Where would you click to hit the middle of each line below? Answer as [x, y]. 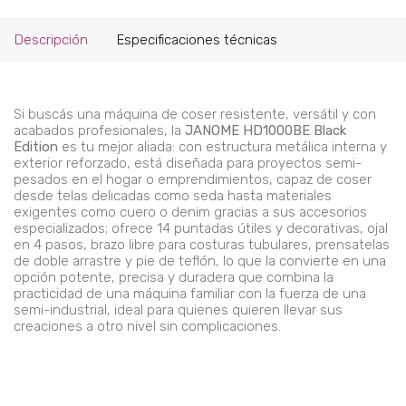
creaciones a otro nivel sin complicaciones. [147, 327]
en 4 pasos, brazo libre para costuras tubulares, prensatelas [202, 245]
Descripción [51, 40]
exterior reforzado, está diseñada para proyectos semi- [188, 164]
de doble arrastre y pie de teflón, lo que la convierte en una [200, 261]
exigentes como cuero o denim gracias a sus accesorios [190, 213]
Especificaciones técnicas [197, 40]
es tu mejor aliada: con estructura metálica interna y [222, 147]
